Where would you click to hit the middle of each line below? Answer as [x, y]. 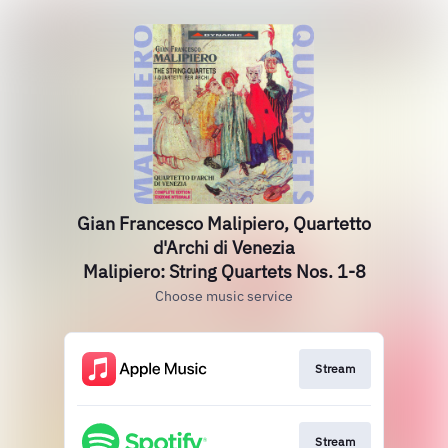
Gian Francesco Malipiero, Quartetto [224, 223]
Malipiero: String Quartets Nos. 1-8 [224, 271]
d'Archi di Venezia [224, 247]
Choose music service [224, 296]
